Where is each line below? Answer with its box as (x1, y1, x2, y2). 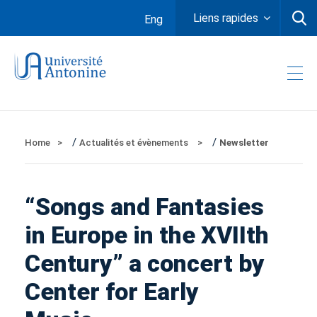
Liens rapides (193, 11, 258, 25)
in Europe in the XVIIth (25, 221, 269, 249)
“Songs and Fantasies (25, 192, 264, 221)
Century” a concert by (25, 249, 265, 277)
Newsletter (219, 137, 269, 148)
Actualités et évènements (79, 137, 190, 148)
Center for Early (25, 277, 199, 306)
